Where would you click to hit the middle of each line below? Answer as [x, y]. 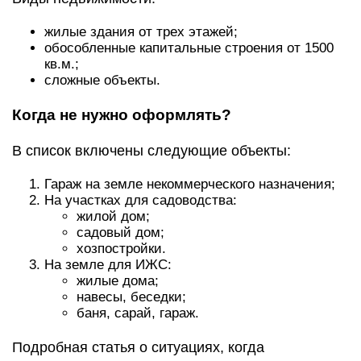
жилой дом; [113, 216]
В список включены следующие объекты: [151, 151]
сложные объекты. [102, 80]
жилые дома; [118, 281]
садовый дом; [120, 232]
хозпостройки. [121, 249]
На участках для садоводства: [141, 200]
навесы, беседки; [131, 297]
